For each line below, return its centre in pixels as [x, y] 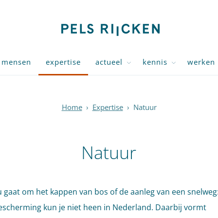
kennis [155, 62]
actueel [109, 62]
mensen [16, 62]
